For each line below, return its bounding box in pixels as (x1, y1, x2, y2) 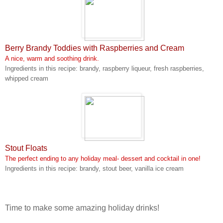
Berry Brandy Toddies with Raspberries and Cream (5, 44, 184, 53)
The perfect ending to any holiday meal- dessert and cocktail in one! (5, 155, 201, 163)
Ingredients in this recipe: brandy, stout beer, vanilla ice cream (5, 165, 184, 173)
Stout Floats (5, 144, 47, 153)
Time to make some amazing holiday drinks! (5, 204, 159, 213)
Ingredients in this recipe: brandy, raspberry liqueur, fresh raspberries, (5, 65, 204, 73)
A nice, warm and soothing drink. (5, 55, 99, 63)
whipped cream (5, 75, 48, 83)
